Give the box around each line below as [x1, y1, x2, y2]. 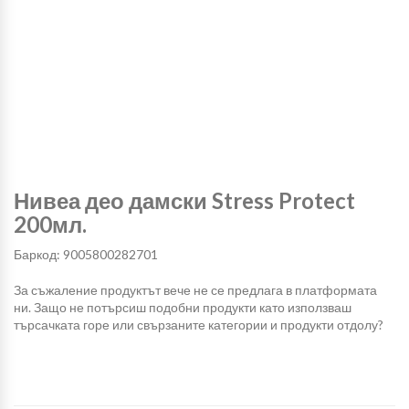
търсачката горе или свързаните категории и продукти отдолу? [14, 317, 383, 333]
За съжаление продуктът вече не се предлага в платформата [14, 282, 377, 299]
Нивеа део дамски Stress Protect [14, 187, 355, 215]
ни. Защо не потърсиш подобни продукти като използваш [14, 299, 351, 316]
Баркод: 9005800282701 [14, 246, 158, 263]
